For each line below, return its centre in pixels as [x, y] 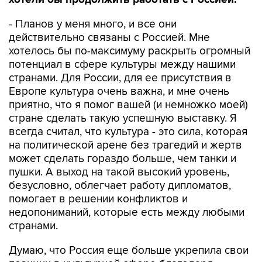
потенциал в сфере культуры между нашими [122, 65]
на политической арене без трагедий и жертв [125, 145]
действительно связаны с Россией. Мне [109, 38]
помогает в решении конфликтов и [98, 199]
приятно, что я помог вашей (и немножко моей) [128, 105]
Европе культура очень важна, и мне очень [119, 92]
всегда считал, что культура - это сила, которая [128, 132]
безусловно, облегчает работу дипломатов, [120, 186]
